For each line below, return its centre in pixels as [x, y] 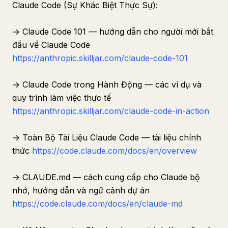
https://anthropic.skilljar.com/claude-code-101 [100, 58]
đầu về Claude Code [51, 45]
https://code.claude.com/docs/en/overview [115, 151]
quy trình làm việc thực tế [62, 98]
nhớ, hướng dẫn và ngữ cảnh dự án [81, 190]
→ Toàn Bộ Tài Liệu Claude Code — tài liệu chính [107, 137]
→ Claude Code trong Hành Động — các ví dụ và [107, 84]
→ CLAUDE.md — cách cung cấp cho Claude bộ [106, 177]
